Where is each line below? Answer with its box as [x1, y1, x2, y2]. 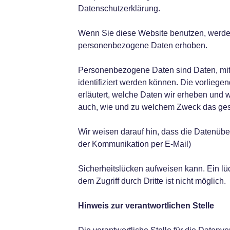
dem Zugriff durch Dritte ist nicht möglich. [78, 177, 226, 185]
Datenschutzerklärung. [78, 4, 160, 13]
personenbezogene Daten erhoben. [78, 41, 207, 50]
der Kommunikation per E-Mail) [78, 140, 191, 148]
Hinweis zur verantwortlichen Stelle [78, 201, 214, 210]
